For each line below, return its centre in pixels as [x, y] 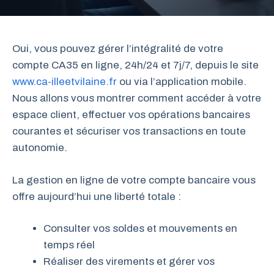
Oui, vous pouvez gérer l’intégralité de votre [118, 49]
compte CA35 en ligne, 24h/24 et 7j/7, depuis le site [135, 65]
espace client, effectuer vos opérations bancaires [131, 115]
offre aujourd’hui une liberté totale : [97, 196]
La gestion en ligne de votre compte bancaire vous [134, 180]
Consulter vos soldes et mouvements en [140, 228]
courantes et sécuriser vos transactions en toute [129, 131]
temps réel [69, 245]
